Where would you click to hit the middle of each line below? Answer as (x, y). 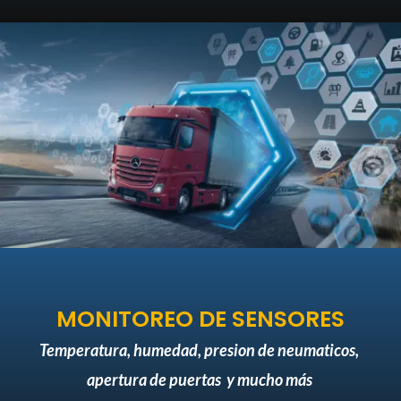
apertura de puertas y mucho (186, 379)
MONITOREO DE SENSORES (200, 319)
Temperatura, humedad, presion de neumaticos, (199, 350)
